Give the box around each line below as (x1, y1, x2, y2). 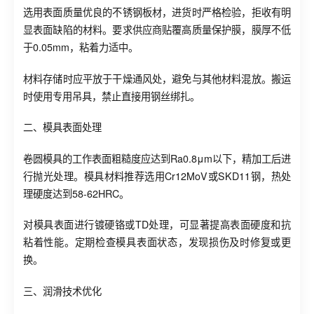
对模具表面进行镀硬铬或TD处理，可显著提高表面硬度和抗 (23, 217, 291, 232)
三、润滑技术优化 (23, 283, 102, 298)
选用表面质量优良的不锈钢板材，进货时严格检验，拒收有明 (23, 5, 291, 20)
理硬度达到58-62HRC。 (23, 186, 129, 200)
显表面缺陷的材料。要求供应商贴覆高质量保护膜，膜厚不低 (23, 22, 291, 37)
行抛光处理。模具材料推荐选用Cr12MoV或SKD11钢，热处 (23, 168, 291, 183)
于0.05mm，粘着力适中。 (23, 40, 138, 55)
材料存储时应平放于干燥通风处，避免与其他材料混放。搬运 (23, 71, 291, 86)
